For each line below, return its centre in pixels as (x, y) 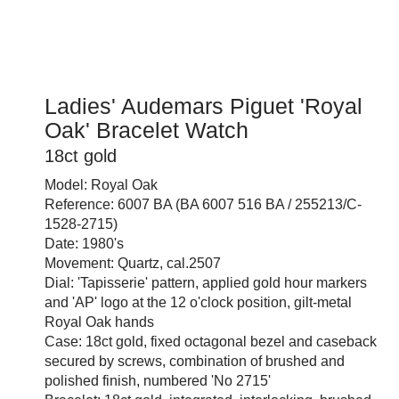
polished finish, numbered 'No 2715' (158, 381)
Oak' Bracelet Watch (147, 130)
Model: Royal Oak (101, 185)
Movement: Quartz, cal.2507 (133, 263)
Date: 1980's (84, 244)
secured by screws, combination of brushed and (195, 361)
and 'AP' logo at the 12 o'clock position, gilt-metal (198, 302)
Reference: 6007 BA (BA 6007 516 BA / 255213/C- (203, 204)
